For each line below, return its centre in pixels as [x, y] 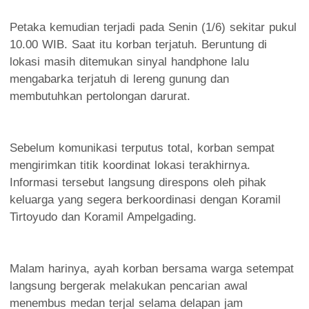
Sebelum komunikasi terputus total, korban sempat [142, 148]
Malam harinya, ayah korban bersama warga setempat [152, 268]
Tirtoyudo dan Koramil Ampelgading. [103, 217]
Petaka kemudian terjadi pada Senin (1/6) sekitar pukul [153, 27]
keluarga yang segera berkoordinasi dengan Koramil [145, 199]
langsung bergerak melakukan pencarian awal [129, 286]
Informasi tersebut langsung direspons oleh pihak [138, 182]
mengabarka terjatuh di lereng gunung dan [119, 79]
